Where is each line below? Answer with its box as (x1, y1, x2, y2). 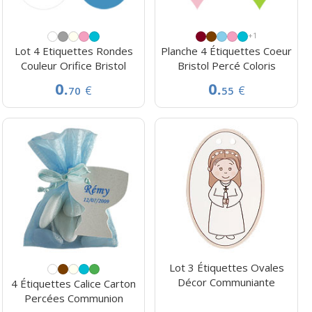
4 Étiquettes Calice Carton (11, 276, 136, 291)
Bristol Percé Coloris (177, 58, 276, 72)
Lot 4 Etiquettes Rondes (14, 43, 133, 58)
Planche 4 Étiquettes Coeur (161, 43, 292, 58)
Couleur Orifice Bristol (21, 58, 127, 72)
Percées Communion (24, 291, 123, 306)
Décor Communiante (178, 275, 276, 290)
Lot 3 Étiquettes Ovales (169, 260, 284, 275)
